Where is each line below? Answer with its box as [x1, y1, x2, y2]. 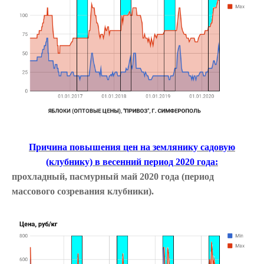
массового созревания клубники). [12, 186, 154, 197]
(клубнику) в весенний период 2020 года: [46, 157, 218, 167]
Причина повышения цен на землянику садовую [29, 142, 235, 153]
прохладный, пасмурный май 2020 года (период [12, 171, 214, 182]
